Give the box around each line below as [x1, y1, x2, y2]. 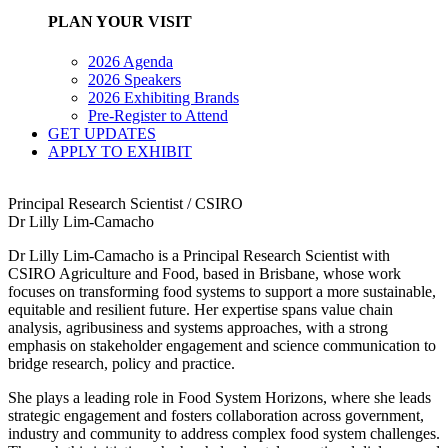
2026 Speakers [88, 70, 181, 88]
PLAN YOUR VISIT [48, 13, 192, 31]
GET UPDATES [48, 124, 156, 142]
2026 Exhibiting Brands [88, 88, 239, 106]
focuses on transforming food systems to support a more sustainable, [8, 282, 436, 300]
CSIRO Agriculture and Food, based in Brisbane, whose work [8, 264, 401, 282]
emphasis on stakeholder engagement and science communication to [8, 336, 436, 354]
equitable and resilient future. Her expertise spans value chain [8, 300, 393, 318]
